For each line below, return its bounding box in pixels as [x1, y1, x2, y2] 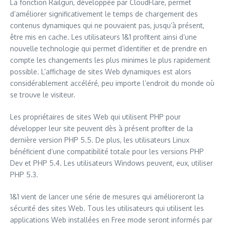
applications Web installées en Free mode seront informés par [10, 215, 212, 224]
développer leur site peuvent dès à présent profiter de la [10, 124, 193, 133]
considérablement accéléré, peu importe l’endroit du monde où [10, 79, 214, 87]
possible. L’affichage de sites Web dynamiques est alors [10, 67, 191, 76]
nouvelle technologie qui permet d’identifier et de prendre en [10, 44, 207, 53]
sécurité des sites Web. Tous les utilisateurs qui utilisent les [10, 204, 204, 212]
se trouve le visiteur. [10, 90, 75, 99]
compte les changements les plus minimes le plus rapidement [10, 56, 210, 64]
